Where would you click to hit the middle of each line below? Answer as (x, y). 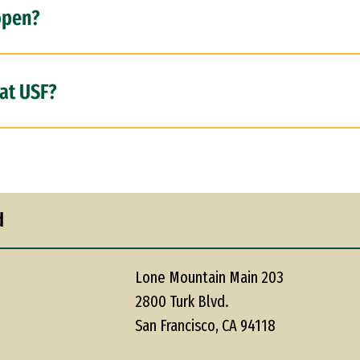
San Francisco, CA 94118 (205, 325)
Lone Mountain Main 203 (209, 277)
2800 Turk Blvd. (182, 301)
